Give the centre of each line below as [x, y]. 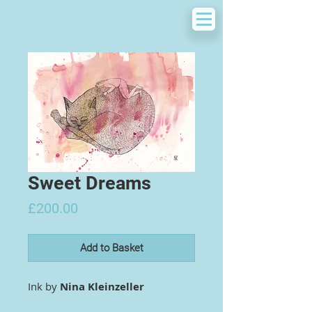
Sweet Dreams [89, 183]
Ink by [44, 286]
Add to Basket [111, 248]
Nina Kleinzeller [102, 287]
